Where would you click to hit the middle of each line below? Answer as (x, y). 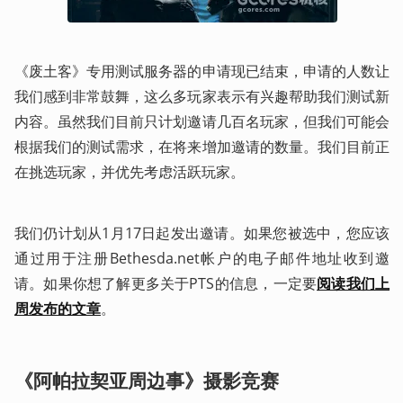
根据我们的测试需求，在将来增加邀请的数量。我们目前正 (202, 147)
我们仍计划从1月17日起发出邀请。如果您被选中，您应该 (202, 233)
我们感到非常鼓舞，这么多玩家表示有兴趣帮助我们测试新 (202, 97)
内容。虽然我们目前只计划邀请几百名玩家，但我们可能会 (202, 122)
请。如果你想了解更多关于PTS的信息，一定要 (166, 284)
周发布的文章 (58, 309)
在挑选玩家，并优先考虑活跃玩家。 (130, 172)
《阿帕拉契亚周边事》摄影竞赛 (147, 380)
